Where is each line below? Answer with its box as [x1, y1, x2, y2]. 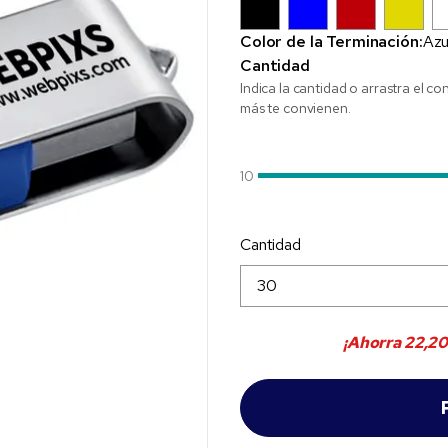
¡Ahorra [342, 332, 404, 353]
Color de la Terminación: [240, 31, 423, 52]
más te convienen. [240, 99, 351, 117]
